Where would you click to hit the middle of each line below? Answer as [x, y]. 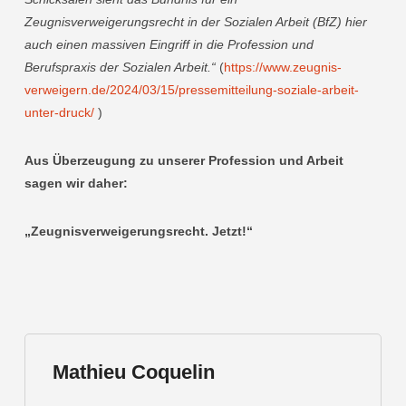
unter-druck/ [59, 112]
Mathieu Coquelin [133, 372]
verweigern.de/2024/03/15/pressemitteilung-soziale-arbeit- [191, 90]
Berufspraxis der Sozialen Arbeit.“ [120, 67]
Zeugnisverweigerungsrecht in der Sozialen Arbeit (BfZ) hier [195, 22]
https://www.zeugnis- [282, 67]
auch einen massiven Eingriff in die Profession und [169, 44]
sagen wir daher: [76, 183]
